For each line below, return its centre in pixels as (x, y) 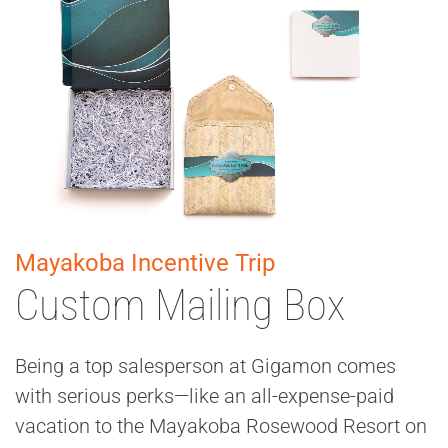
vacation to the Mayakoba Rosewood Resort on (221, 426)
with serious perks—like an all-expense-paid (204, 396)
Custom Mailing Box (180, 306)
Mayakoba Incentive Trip (145, 263)
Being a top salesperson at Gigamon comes (205, 366)
